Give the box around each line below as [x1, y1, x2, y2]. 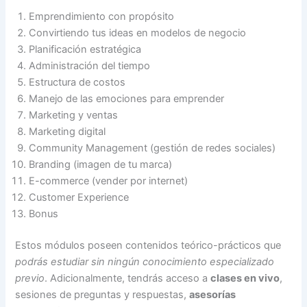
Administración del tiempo [29, 60, 151, 73]
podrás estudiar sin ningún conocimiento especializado [15, 256, 275, 269]
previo [15, 272, 45, 285]
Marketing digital [29, 125, 106, 138]
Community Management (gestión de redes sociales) [29, 142, 276, 155]
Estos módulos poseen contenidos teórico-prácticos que [15, 239, 282, 252]
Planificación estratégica [29, 43, 142, 56]
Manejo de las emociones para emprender [29, 93, 225, 106]
